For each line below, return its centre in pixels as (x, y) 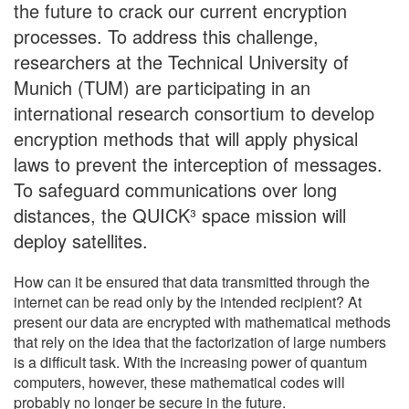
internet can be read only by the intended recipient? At (188, 301)
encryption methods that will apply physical (186, 138)
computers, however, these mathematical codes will (179, 382)
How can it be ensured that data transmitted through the (192, 281)
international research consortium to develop (194, 112)
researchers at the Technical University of (181, 61)
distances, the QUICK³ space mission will (180, 215)
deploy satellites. (81, 240)
